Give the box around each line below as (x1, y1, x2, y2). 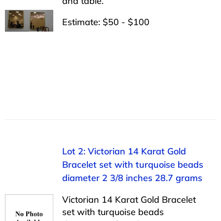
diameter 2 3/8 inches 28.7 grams (62, 172, 202, 184)
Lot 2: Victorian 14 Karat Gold (62, 145, 186, 157)
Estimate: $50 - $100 (62, 16, 149, 28)
